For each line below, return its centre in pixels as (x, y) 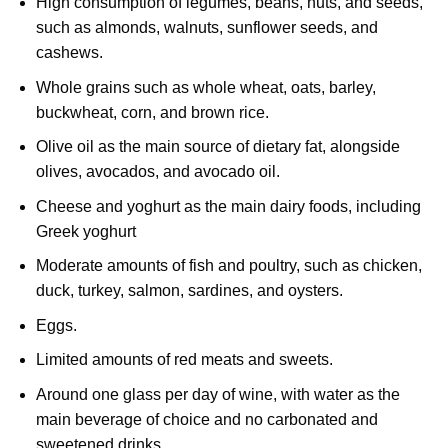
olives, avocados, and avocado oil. (157, 172)
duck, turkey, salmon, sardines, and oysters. (189, 291)
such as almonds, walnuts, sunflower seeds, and (206, 27)
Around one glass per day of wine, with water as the (217, 395)
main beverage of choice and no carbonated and (206, 420)
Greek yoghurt (85, 231)
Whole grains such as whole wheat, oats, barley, (205, 87)
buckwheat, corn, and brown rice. (152, 112)
